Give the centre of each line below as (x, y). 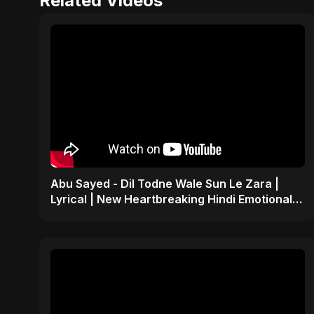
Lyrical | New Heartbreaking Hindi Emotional (171, 199)
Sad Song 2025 (92, 214)
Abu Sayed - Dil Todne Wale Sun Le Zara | (165, 183)
